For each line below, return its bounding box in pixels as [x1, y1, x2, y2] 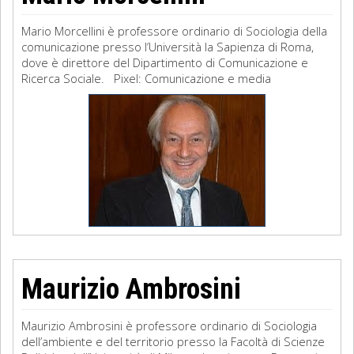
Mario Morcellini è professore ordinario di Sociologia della [21, 23, 327, 39]
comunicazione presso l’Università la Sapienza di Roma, [21, 39, 314, 55]
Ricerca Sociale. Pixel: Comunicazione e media [21, 70, 271, 86]
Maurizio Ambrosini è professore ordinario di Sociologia [21, 318, 317, 333]
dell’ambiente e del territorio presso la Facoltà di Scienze [21, 333, 325, 349]
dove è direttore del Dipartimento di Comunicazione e [21, 55, 308, 70]
